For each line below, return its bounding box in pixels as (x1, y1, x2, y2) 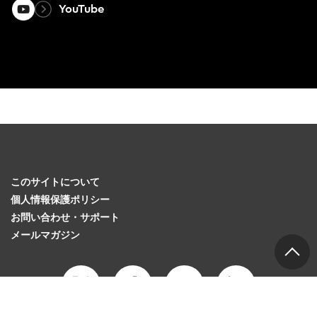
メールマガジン (11, 229, 80, 242)
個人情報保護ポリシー (11, 194, 110, 207)
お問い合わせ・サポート (11, 212, 120, 224)
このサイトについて (11, 176, 100, 189)
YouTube (58, 2, 104, 16)
